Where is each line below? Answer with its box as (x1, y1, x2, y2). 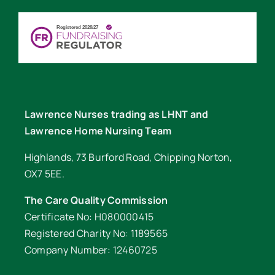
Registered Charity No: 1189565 (24, 227, 168, 241)
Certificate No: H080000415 (24, 210, 154, 224)
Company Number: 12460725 (24, 243, 157, 257)
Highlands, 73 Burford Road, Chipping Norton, (24, 150, 233, 165)
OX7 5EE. (24, 167, 64, 181)
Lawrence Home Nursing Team (24, 124, 172, 138)
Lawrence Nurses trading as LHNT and (24, 107, 209, 122)
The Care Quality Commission (24, 193, 168, 207)
